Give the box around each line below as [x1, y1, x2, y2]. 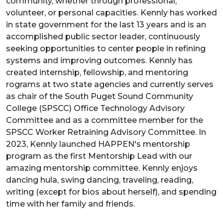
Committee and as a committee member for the [6, 115, 203, 125]
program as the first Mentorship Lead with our [6, 151, 192, 161]
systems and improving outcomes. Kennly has [6, 55, 193, 65]
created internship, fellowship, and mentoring [6, 67, 188, 77]
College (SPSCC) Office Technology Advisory [6, 103, 185, 113]
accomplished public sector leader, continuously [6, 31, 200, 41]
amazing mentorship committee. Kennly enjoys [6, 163, 198, 173]
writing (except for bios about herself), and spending [6, 187, 217, 197]
